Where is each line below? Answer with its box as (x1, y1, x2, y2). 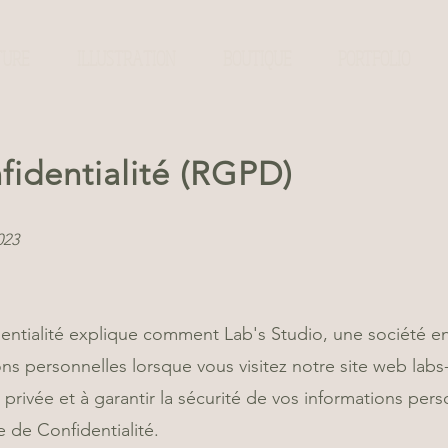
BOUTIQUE (222, 46, 291, 71)
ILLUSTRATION (76, 46, 176, 71)
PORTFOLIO (337, 46, 410, 71)
